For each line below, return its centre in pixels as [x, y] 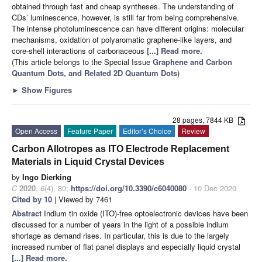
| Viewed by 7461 [82, 199]
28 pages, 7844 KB [206, 120]
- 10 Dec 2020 [211, 188]
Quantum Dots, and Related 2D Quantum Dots [94, 73]
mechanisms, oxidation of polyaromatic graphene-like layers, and [122, 40]
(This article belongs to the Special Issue [82, 62]
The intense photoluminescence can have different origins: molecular [128, 29]
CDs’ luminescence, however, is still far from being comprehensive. [125, 18]
